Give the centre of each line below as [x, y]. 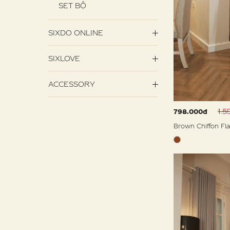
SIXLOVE [64, 58]
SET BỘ [73, 6]
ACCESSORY [72, 84]
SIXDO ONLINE [76, 32]
